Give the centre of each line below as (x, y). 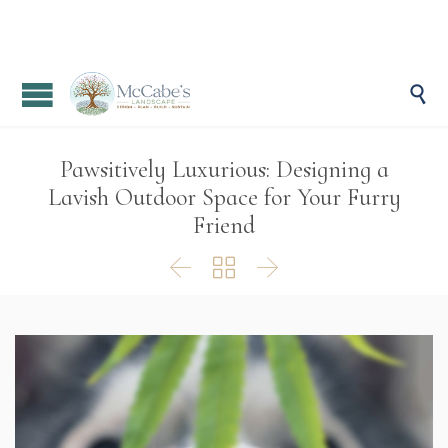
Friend (224, 225)
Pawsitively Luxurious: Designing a (224, 169)
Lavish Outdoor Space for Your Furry (224, 197)
